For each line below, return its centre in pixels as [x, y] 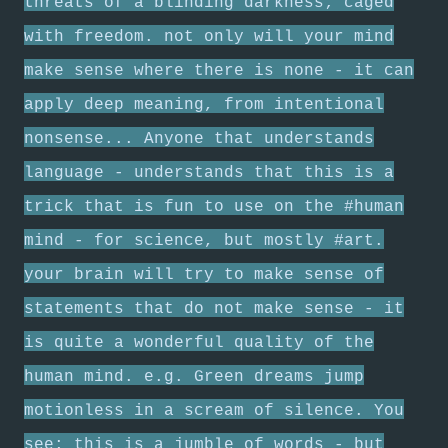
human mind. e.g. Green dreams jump [194, 377]
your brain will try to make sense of [204, 275]
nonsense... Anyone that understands [199, 139]
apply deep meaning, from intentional [204, 105]
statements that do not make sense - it [214, 309]
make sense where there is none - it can [219, 71]
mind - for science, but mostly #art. [204, 241]
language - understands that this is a [209, 173]
